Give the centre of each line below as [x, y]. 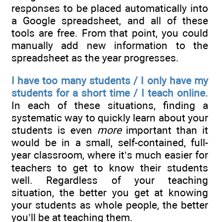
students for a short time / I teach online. [110, 93]
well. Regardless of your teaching [110, 180]
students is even [54, 130]
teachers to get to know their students [110, 168]
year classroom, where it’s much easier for [110, 155]
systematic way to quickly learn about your [110, 118]
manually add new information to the [110, 45]
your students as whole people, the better [110, 205]
